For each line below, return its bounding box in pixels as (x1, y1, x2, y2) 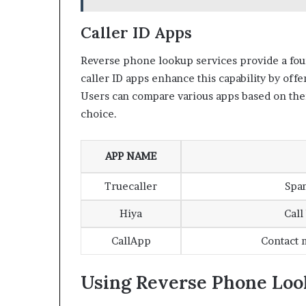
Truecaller (105, 179, 157, 193)
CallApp (111, 234, 151, 247)
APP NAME (105, 149, 156, 163)
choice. (81, 107, 117, 120)
